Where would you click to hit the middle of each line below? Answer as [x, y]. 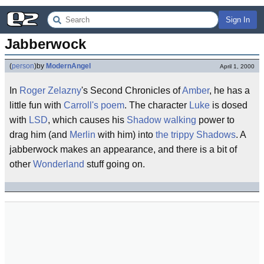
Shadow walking [161, 120]
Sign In [238, 20]
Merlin [82, 135]
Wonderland [59, 164]
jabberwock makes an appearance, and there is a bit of [123, 149]
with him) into [126, 135]
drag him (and [39, 135]
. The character [157, 105]
